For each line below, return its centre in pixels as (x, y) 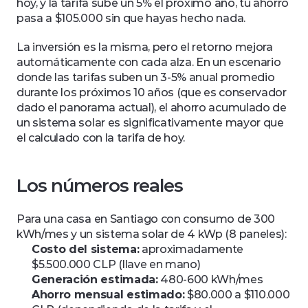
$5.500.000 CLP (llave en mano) (116, 264)
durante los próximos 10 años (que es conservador (152, 92)
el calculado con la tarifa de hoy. (101, 138)
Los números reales (100, 186)
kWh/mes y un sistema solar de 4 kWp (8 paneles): (152, 234)
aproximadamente (191, 249)
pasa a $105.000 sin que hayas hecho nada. (132, 18)
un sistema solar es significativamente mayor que (150, 123)
